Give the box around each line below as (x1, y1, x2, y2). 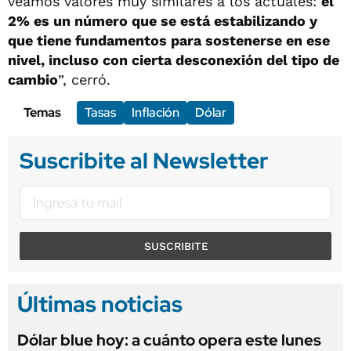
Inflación (132, 103, 179, 121)
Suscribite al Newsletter (20, 145, 268, 175)
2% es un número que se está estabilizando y (8, 12, 317, 29)
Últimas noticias (17, 288, 183, 319)
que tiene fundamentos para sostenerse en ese (8, 31, 330, 49)
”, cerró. (58, 71, 110, 88)
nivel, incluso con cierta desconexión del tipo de (8, 51, 339, 68)
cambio (8, 71, 58, 88)
